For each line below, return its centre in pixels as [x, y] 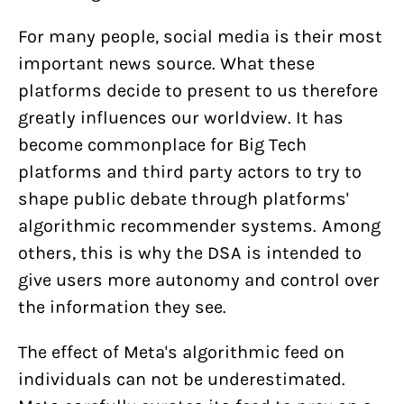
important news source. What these [166, 64]
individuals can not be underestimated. [182, 379]
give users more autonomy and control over [199, 280]
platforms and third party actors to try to [190, 172]
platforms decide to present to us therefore [198, 91]
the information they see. [122, 307]
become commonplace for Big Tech [162, 145]
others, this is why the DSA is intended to [190, 253]
